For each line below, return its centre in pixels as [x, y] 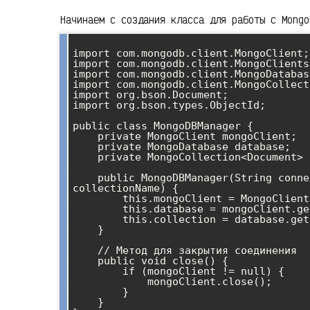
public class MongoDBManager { [163, 126]
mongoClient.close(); [110, 281]
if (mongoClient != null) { [98, 271]
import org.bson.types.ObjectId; [169, 105]
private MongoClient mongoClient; [85, 136]
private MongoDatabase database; [85, 146]
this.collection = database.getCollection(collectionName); [98, 219]
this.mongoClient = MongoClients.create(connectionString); [98, 198]
